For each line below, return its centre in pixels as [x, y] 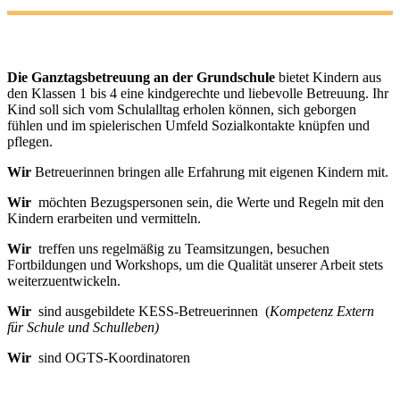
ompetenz [308, 311]
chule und [63, 327]
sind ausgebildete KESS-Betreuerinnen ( [150, 311]
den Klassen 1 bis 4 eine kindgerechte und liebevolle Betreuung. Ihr [198, 93]
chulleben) [129, 327]
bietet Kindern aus [328, 77]
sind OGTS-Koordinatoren [111, 358]
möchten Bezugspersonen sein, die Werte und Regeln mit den [208, 202]
